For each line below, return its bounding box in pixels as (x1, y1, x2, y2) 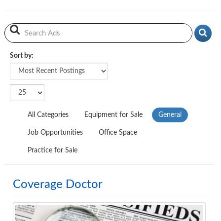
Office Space (99, 129, 137, 136)
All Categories (28, 111, 69, 118)
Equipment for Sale (84, 111, 143, 118)
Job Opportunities (28, 129, 83, 136)
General (158, 111, 182, 118)
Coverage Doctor (13, 179, 103, 190)
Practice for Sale (28, 147, 77, 154)
